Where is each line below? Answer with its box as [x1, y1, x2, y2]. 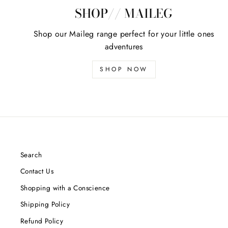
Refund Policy [20, 215, 64, 226]
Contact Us [20, 166, 53, 177]
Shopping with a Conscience [20, 182, 110, 193]
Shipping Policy [20, 199, 70, 210]
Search [20, 149, 42, 160]
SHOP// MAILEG [75, 4, 173, 23]
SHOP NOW [99, 64, 148, 74]
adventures [104, 40, 143, 52]
